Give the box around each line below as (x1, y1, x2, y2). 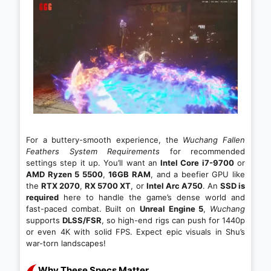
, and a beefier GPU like (151, 169, 246, 180)
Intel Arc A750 (146, 181, 203, 191)
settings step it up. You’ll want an (26, 158, 161, 168)
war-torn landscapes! (26, 238, 106, 249)
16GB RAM (108, 169, 151, 180)
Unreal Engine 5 (139, 204, 204, 214)
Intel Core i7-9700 (160, 158, 234, 168)
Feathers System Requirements (26, 146, 160, 157)
